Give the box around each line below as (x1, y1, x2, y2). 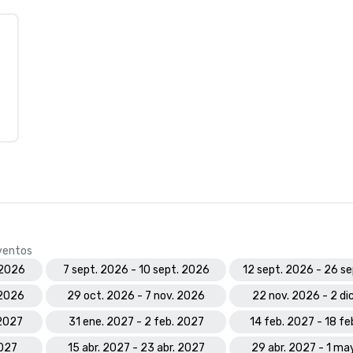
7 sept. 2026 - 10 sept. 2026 (62, 263, 210, 277)
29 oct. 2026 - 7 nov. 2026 (67, 289, 205, 303)
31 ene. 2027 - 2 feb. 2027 (68, 315, 204, 329)
